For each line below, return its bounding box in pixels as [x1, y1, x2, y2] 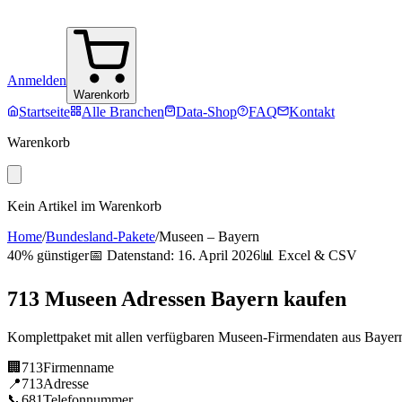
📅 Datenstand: [89, 248, 178, 263]
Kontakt [289, 104, 335, 119]
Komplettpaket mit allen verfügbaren [7, 328, 218, 345]
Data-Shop [176, 104, 237, 119]
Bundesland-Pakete [46, 229, 155, 244]
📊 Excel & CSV [260, 248, 357, 263]
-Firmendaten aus [263, 328, 364, 345]
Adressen [117, 286, 211, 310]
